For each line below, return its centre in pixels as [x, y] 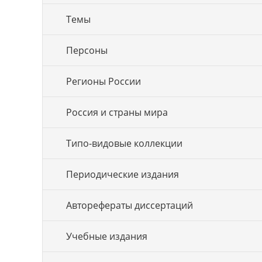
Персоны [87, 50]
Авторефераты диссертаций [130, 205]
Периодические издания [123, 174]
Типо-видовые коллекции [124, 143]
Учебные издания [107, 236]
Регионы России [104, 81]
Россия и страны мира [117, 112]
